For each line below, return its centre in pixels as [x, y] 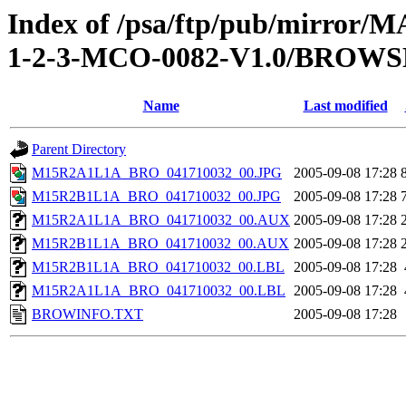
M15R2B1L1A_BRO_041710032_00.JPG [156, 197]
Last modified [345, 106]
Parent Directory [79, 150]
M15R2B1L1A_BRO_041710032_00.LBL [158, 267]
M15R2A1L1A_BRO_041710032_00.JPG [157, 173]
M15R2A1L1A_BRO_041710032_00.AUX [161, 220]
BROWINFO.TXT [87, 314]
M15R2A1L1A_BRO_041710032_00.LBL [159, 291]
